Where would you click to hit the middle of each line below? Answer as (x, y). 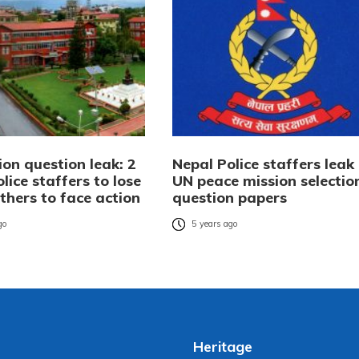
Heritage (222, 346)
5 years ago (214, 224)
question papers (229, 197)
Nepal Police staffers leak (263, 163)
